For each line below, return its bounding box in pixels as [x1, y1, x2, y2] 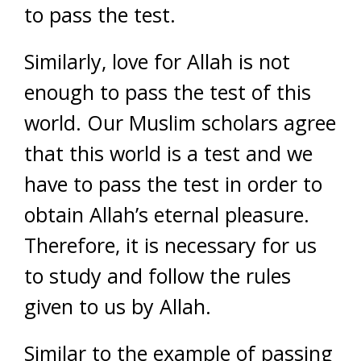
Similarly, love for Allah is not [24, 47, 290, 75]
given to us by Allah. [24, 292, 211, 320]
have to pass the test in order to [24, 169, 322, 197]
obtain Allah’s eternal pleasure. [24, 200, 309, 228]
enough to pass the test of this [24, 77, 311, 106]
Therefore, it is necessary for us [24, 230, 317, 259]
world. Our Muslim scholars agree [24, 108, 336, 136]
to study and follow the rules [24, 261, 291, 289]
